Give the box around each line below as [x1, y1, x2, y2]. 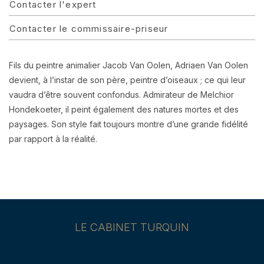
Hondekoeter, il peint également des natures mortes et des [9, 104, 239, 114]
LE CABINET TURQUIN [75, 221, 189, 233]
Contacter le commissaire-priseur [9, 23, 169, 34]
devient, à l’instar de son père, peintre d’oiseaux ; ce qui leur [9, 75, 246, 85]
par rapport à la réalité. [9, 134, 97, 144]
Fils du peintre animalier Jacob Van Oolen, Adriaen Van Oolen [9, 60, 248, 70]
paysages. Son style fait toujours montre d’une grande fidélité [9, 119, 248, 129]
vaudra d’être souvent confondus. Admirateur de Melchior [9, 90, 234, 100]
